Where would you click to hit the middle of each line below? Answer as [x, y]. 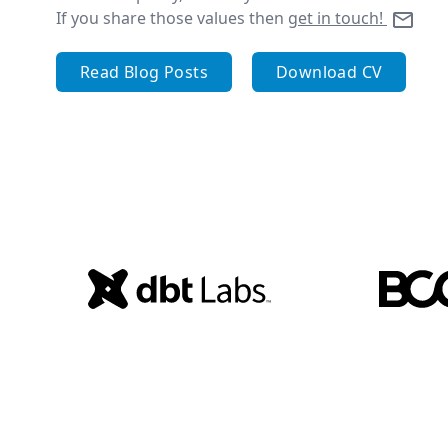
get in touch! [337, 18]
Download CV [329, 71]
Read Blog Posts [144, 71]
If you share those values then [172, 18]
